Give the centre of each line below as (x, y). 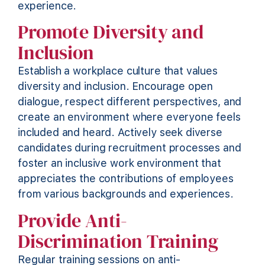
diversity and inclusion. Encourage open (116, 86)
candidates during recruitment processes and (130, 148)
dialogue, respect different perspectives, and (130, 102)
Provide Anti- (73, 220)
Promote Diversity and (111, 32)
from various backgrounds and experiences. (126, 194)
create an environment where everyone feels (129, 117)
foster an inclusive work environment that (119, 163)
